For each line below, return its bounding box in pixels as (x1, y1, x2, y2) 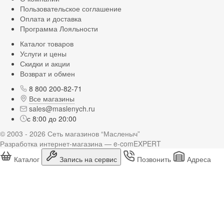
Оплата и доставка (20, 13, 81, 24)
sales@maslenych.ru (29, 103, 95, 114)
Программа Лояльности (20, 23, 98, 34)
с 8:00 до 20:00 (27, 113, 76, 124)
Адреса (187, 154, 211, 164)
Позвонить (137, 154, 171, 164)
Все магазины (29, 93, 74, 104)
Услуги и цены (20, 48, 66, 59)
